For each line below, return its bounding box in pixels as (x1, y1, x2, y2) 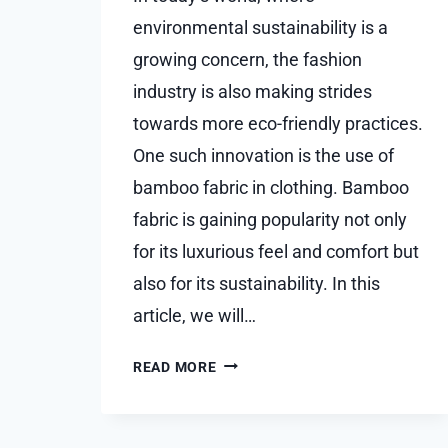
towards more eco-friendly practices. (133, 112, 423, 134)
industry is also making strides (133, 80, 372, 102)
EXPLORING (215, 352, 299, 370)
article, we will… (133, 304, 256, 326)
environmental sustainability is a (133, 16, 388, 38)
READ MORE (133, 358, 217, 376)
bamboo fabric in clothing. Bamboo (133, 176, 409, 198)
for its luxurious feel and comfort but (133, 240, 419, 262)
